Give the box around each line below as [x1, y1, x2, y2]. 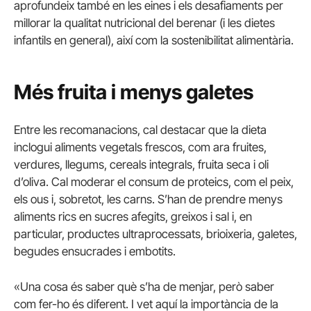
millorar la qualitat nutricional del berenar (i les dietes [14, 16, 275, 31]
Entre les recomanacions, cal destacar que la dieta [14, 123, 267, 137]
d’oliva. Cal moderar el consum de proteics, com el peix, [14, 175, 294, 190]
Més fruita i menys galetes [14, 79, 253, 104]
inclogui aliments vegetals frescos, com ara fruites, [14, 140, 267, 155]
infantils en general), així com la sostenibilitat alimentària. [14, 33, 294, 48]
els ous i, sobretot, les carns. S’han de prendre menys [14, 192, 283, 207]
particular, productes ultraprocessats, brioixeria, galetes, [14, 227, 297, 242]
